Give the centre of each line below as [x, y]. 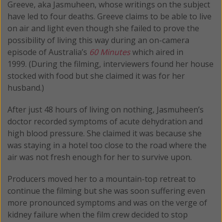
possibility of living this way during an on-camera [98, 40]
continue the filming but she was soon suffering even [106, 191]
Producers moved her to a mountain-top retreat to [102, 179]
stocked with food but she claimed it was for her [96, 76]
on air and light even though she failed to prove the [103, 28]
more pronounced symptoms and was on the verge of [107, 202]
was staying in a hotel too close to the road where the [107, 145]
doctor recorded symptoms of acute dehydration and [105, 121]
